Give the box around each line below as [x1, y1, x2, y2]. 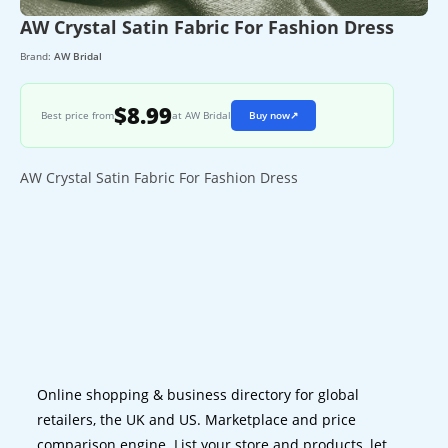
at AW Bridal [172, 108, 231, 122]
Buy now [249, 108, 290, 122]
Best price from [41, 108, 114, 122]
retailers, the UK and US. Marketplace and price [37, 409, 357, 429]
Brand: [20, 49, 54, 63]
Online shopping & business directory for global [37, 384, 360, 404]
